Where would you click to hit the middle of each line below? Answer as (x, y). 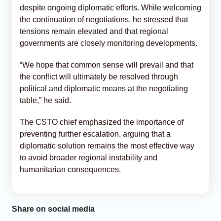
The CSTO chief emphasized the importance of (102, 122)
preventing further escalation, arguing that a (95, 134)
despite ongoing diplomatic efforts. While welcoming (110, 7)
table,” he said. (45, 100)
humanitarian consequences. (70, 169)
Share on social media (53, 209)
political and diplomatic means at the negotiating (104, 88)
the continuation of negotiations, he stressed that (104, 19)
